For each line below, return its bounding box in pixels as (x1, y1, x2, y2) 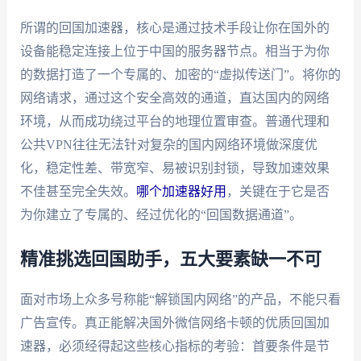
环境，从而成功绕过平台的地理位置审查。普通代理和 (19, 114, 330, 129)
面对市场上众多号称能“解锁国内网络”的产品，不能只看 (19, 292, 341, 306)
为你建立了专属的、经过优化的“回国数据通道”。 (19, 208, 302, 222)
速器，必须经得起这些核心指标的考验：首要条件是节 (19, 338, 330, 353)
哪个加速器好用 (135, 185, 226, 199)
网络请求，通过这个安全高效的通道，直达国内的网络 (19, 91, 330, 106)
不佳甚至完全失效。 (19, 185, 136, 199)
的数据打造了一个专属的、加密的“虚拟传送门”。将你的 (19, 68, 341, 82)
